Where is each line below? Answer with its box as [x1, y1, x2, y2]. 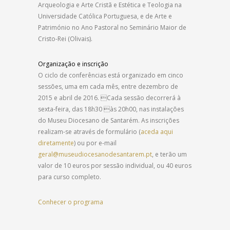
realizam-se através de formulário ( [38, 127, 141, 136]
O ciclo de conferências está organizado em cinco [38, 70, 183, 80]
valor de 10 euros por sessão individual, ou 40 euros [38, 161, 191, 170]
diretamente [38, 138, 74, 147]
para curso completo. [38, 172, 101, 181]
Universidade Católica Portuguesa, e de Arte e [38, 11, 172, 21]
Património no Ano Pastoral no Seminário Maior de [38, 23, 186, 32]
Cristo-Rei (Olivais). [38, 34, 92, 43]
